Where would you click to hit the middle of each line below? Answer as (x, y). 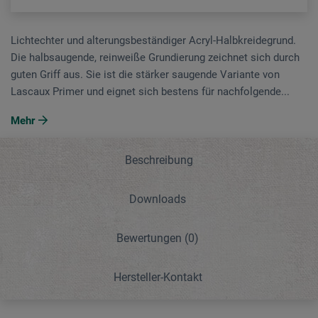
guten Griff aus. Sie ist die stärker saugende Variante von (145, 74)
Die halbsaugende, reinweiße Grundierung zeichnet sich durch (155, 57)
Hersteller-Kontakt (158, 277)
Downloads (158, 199)
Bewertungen (150, 238)
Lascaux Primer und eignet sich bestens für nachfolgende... (150, 91)
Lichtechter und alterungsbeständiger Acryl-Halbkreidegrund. (153, 40)
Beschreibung (159, 160)
